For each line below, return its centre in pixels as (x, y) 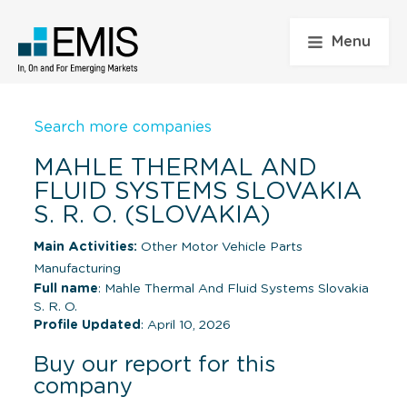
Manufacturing (77, 268)
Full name (66, 288)
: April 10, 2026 (186, 325)
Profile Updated (87, 325)
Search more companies (123, 127)
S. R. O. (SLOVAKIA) (152, 215)
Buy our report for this (154, 365)
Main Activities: (85, 247)
